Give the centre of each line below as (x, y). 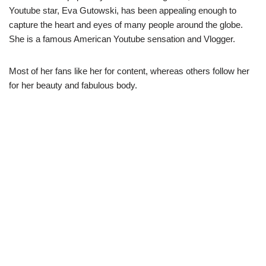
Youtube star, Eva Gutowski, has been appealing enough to (123, 10)
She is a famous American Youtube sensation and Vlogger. (122, 39)
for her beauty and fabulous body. (73, 85)
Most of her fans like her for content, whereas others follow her (129, 71)
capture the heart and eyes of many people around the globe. (126, 25)
